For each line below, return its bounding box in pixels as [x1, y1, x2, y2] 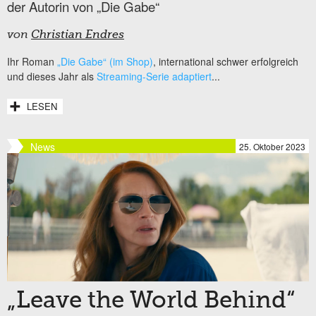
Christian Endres [31, 29, 124, 41]
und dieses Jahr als [7, 68, 97, 83]
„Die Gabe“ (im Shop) [57, 54, 153, 68]
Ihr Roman [7, 54, 57, 68]
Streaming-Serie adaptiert [97, 68, 212, 83]
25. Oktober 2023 [239, 140, 305, 152]
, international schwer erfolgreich [153, 54, 298, 68]
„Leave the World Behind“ [7, 289, 295, 314]
